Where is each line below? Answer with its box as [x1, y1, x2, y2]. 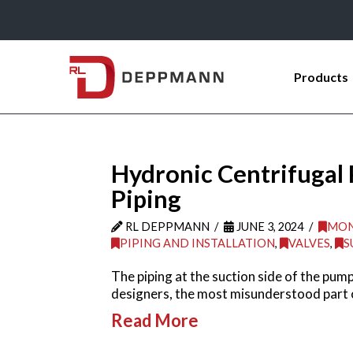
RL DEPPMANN [122, 219, 210, 233]
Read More [110, 310, 199, 332]
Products [294, 69, 348, 85]
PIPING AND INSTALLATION [119, 236, 275, 250]
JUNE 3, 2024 [234, 219, 304, 233]
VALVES [288, 236, 330, 250]
